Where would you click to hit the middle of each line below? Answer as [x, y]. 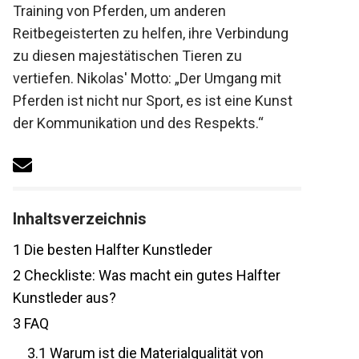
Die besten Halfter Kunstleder [108, 272]
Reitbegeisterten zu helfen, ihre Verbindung [142, 33]
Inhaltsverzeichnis [71, 242]
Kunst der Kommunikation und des [114, 123]
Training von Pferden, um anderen [111, 11]
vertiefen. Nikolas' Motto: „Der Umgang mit [139, 78]
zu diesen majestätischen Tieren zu [119, 56]
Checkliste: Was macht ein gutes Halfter [142, 298]
